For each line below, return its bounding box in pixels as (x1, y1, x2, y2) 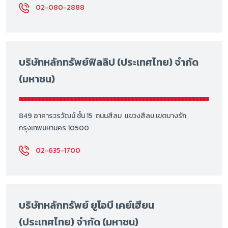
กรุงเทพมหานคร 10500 (19, 122, 89, 133)
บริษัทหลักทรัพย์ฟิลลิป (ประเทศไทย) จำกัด (19, 54, 198, 70)
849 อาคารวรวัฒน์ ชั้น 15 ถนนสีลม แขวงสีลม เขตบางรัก (19, 110, 188, 121)
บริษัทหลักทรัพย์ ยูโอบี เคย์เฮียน (19, 197, 154, 213)
